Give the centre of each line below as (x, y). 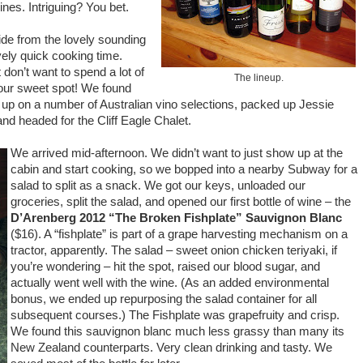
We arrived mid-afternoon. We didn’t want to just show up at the (177, 153)
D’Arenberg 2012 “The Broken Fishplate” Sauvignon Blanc (176, 218)
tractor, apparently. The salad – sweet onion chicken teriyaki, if (174, 250)
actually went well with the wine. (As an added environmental (170, 283)
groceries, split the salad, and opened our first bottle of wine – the (181, 202)
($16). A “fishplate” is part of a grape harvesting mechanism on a (179, 234)
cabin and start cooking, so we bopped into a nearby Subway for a (184, 169)
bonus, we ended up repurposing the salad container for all (164, 299)
